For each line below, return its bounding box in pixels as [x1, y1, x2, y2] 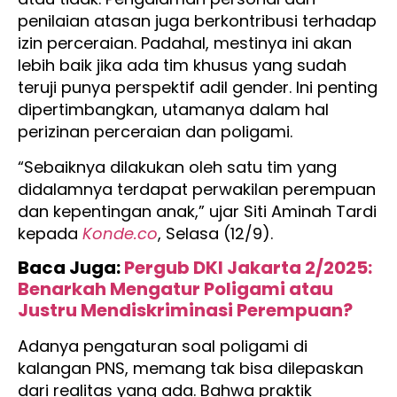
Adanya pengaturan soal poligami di [18, 335, 307, 358]
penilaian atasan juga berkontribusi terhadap [18, 10, 377, 33]
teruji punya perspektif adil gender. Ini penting [18, 76, 378, 99]
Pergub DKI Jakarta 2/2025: [124, 255, 372, 281]
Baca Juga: [18, 255, 124, 281]
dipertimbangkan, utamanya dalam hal [18, 98, 329, 121]
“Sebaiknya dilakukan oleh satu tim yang [18, 155, 337, 178]
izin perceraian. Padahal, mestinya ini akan [18, 32, 352, 55]
